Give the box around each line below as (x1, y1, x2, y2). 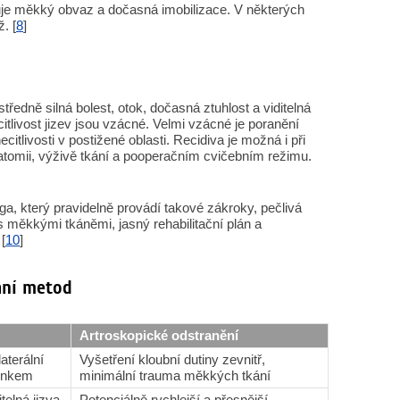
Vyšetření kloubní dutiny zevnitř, (79, 352, 265, 367)
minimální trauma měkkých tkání (79, 368, 271, 383)
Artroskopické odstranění (79, 328, 238, 343)
